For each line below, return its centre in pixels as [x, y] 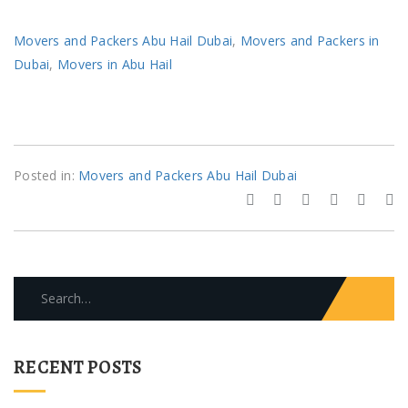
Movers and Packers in [310, 40]
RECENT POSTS [78, 367]
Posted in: [46, 175]
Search [36, 287]
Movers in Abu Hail [115, 64]
